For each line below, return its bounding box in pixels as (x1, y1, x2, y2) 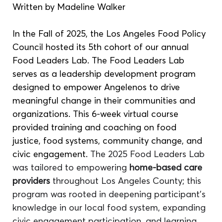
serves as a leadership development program (12, 67, 199, 79)
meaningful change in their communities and (12, 94, 198, 106)
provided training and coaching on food (12, 121, 179, 133)
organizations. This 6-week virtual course (12, 108, 181, 119)
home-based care (129, 161, 205, 173)
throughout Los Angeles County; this (50, 174, 204, 186)
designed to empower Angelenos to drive (12, 81, 183, 93)
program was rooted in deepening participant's (12, 188, 209, 200)
